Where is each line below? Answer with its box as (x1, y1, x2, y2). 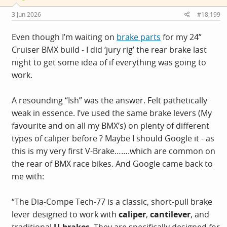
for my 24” (161, 31, 202, 43)
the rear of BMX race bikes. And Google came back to (12, 158, 213, 169)
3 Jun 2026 (12, 10, 41, 19)
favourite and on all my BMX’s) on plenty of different (12, 120, 209, 131)
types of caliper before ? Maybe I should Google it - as (12, 133, 214, 144)
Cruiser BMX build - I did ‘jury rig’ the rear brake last (12, 44, 207, 55)
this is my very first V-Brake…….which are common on (12, 145, 215, 157)
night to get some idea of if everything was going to (12, 57, 206, 68)
